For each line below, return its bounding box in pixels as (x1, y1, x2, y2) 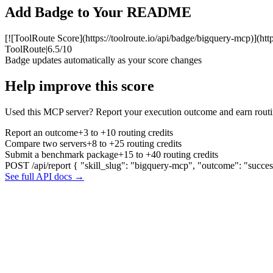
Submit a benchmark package (5, 149, 118, 160)
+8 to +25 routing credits (87, 138, 182, 149)
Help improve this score (5, 78, 154, 94)
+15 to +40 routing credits (118, 149, 218, 160)
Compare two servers (5, 138, 87, 149)
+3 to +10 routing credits (78, 127, 173, 138)
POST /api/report (5, 160, 73, 171)
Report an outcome (5, 127, 78, 138)
